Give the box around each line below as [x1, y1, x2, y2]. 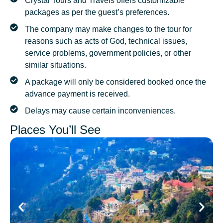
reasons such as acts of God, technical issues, [25, 37, 187, 46]
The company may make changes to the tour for [25, 25, 192, 34]
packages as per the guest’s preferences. [25, 8, 169, 17]
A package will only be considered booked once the [25, 78, 206, 87]
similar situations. [25, 61, 86, 70]
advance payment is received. [25, 90, 130, 99]
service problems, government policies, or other [25, 49, 191, 58]
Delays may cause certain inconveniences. [25, 107, 176, 115]
